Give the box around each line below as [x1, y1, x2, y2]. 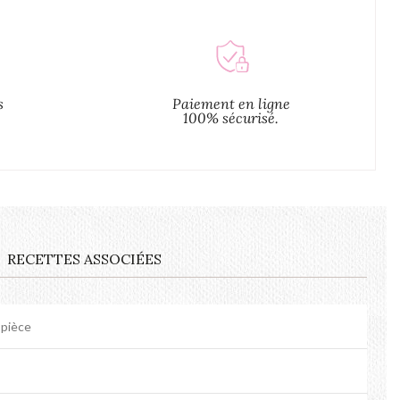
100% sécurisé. [183, 109, 279, 128]
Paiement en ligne [171, 95, 290, 113]
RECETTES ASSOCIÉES [6, 250, 162, 269]
